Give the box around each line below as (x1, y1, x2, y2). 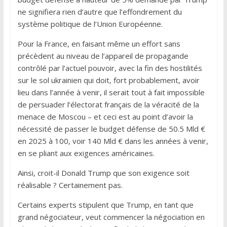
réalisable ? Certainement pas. (17, 179, 123, 190)
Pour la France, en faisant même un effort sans (17, 38, 180, 49)
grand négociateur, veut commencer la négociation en (17, 211, 205, 222)
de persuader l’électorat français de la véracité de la (17, 99, 199, 109)
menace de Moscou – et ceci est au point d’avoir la (17, 111, 193, 122)
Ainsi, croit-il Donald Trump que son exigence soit (17, 167, 190, 178)
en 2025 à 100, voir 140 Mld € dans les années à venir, (17, 135, 208, 146)
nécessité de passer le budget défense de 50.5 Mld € (17, 123, 205, 134)
